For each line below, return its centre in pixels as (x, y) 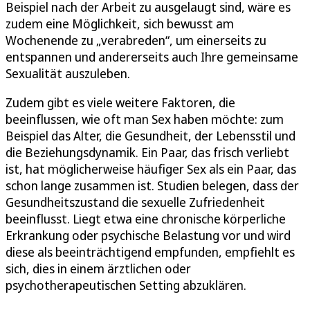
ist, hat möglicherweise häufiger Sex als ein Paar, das (151, 168)
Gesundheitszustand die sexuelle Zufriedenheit (135, 202)
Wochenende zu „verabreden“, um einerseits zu (136, 40)
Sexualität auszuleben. (68, 73)
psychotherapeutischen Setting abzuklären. (126, 285)
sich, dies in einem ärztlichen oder (98, 268)
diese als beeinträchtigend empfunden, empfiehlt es (150, 252)
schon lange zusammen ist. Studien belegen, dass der (152, 185)
